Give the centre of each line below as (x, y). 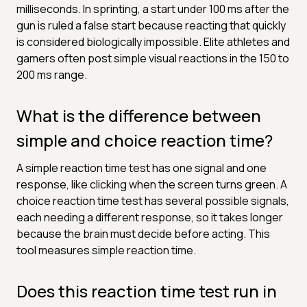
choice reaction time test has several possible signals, (153, 200)
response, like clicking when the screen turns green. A (152, 184)
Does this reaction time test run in (147, 291)
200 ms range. (52, 74)
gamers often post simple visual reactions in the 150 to (153, 58)
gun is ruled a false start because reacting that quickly (151, 25)
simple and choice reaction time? (145, 140)
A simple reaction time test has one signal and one (142, 168)
